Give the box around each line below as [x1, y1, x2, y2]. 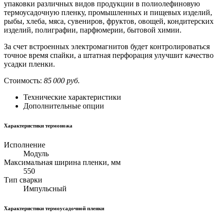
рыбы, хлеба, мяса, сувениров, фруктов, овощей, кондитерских [4, 17, 214, 26]
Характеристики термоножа [4, 123, 73, 129]
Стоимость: [4, 76, 44, 85]
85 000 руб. [44, 76, 80, 85]
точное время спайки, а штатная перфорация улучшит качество [4, 51, 214, 60]
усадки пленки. [4, 60, 55, 69]
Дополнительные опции [23, 102, 104, 110]
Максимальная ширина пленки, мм [4, 158, 121, 167]
